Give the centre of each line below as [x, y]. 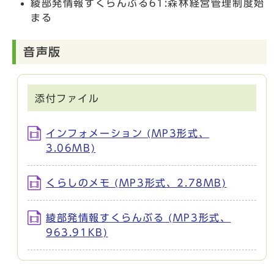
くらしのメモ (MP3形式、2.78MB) [136, 183]
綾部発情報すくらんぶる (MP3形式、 [139, 217]
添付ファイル [67, 98]
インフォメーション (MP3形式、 [128, 133]
